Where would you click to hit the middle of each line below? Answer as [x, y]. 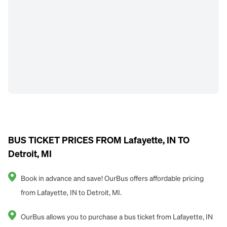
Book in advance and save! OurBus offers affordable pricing [112, 179]
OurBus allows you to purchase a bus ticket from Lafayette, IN [117, 217]
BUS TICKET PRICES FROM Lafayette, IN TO [99, 141]
